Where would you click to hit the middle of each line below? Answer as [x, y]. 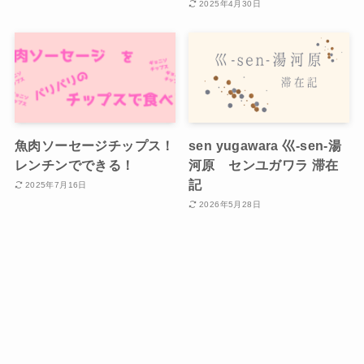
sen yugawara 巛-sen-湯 [265, 146]
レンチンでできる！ [74, 165]
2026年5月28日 [230, 204]
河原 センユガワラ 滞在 [264, 165]
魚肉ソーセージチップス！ [94, 146]
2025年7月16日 [56, 184]
